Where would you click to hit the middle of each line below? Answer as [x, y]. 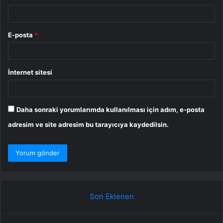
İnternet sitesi [30, 72]
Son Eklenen [111, 197]
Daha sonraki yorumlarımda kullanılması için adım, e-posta [111, 110]
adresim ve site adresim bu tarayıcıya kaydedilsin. [88, 125]
